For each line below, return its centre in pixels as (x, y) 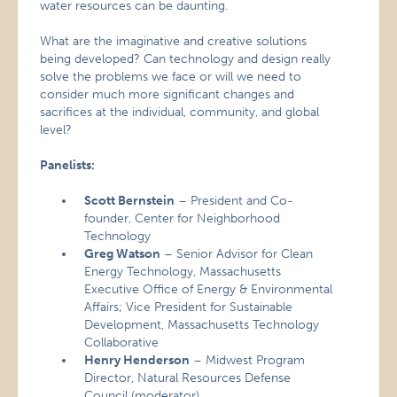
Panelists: (68, 165)
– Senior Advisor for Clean (237, 254)
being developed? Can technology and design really (186, 59)
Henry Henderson (137, 360)
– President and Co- (234, 201)
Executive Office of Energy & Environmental (209, 289)
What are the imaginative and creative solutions (174, 41)
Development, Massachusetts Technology (202, 325)
